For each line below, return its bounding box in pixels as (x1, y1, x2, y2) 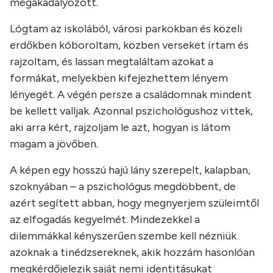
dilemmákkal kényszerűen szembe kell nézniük (10, 229, 236, 243)
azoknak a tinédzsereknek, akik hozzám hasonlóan (10, 246, 255, 260)
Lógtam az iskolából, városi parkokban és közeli (10, 22, 243, 36)
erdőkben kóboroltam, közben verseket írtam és (10, 38, 249, 52)
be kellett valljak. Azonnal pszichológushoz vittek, (10, 104, 253, 118)
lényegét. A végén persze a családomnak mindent (10, 88, 252, 102)
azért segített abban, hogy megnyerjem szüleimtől (10, 196, 259, 210)
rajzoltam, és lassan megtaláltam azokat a (10, 55, 213, 69)
